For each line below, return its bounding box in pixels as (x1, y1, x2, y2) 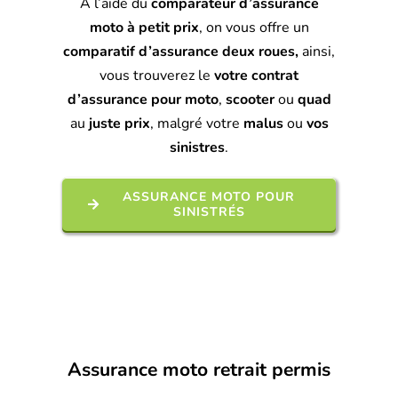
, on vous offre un (198, 17, 309, 37)
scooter (225, 89, 275, 109)
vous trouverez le (99, 65, 214, 85)
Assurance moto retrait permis (68, 356, 331, 382)
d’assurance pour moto (67, 89, 219, 109)
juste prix (88, 113, 150, 133)
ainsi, (298, 41, 335, 61)
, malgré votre (149, 113, 243, 133)
